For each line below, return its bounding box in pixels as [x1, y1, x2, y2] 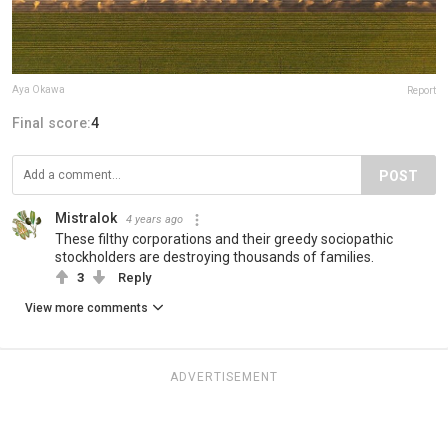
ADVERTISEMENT [170, 370, 278, 385]
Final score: [12, 115, 91, 132]
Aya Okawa [12, 84, 65, 96]
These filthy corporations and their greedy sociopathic [55, 231, 393, 248]
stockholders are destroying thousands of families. [55, 249, 374, 266]
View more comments [25, 301, 148, 316]
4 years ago [126, 213, 183, 227]
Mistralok [55, 210, 117, 227]
